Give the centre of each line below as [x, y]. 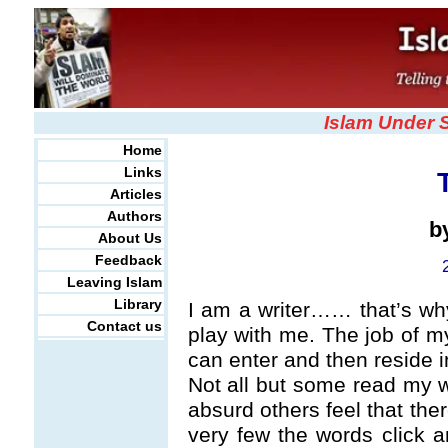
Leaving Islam [114, 282]
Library [137, 304]
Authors [134, 216]
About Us [129, 238]
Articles [135, 194]
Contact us [124, 326]
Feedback [128, 260]
